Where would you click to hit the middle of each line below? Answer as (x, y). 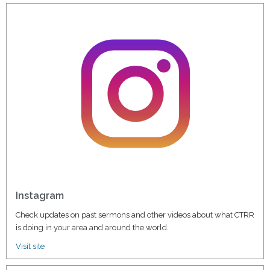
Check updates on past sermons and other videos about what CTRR (135, 215)
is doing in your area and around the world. (92, 227)
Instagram (40, 195)
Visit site (30, 246)
